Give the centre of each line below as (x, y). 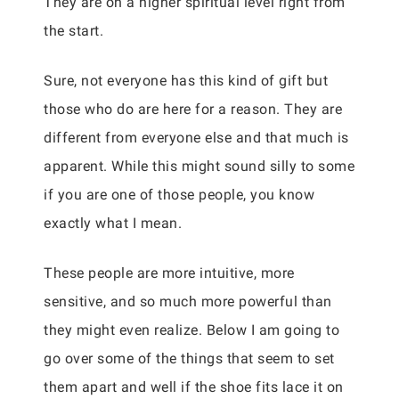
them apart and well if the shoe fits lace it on (194, 387)
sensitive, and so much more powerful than (188, 301)
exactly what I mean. (115, 223)
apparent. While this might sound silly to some (199, 166)
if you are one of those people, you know (179, 195)
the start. (76, 31)
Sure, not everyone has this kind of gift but (186, 81)
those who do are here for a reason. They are (193, 109)
